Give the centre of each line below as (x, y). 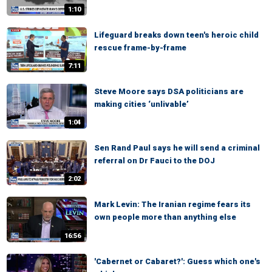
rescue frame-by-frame (140, 47)
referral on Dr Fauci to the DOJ (155, 161)
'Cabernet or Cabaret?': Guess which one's (177, 261)
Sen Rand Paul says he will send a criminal (177, 148)
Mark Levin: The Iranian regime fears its (172, 205)
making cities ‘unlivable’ (141, 104)
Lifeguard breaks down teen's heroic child (176, 35)
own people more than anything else (165, 217)
